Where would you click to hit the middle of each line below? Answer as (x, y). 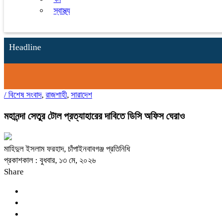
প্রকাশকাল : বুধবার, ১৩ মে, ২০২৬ (50, 160)
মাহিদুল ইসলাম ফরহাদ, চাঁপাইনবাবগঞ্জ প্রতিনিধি (67, 149)
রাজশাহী (56, 95)
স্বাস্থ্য (62, 11)
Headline (25, 47)
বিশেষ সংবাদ (25, 95)
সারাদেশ (82, 95)
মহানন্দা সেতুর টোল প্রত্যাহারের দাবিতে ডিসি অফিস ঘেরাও (94, 116)
